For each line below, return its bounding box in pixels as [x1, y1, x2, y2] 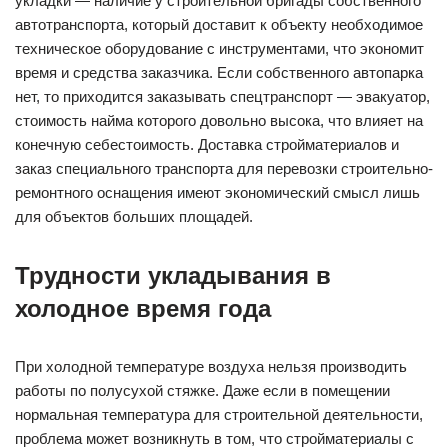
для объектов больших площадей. [15, 208, 253, 225]
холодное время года [15, 295, 271, 322]
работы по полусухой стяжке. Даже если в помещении [15, 382, 390, 399]
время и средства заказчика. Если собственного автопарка [15, 64, 423, 81]
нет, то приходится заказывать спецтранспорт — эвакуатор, [15, 88, 430, 105]
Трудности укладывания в [15, 262, 331, 289]
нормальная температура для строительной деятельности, [15, 406, 423, 423]
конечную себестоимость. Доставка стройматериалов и [15, 136, 399, 153]
